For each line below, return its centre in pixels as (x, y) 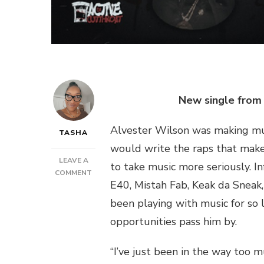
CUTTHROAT (115, 209)
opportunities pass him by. (174, 222)
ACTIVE (105, 185)
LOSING (105, 234)
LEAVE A (73, 161)
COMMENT (73, 173)
